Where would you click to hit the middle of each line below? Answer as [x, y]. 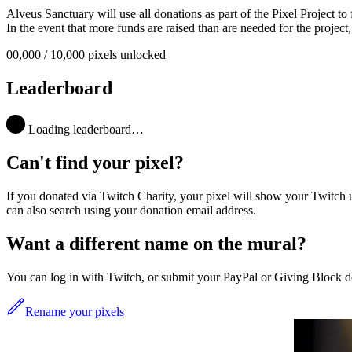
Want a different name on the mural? [156, 243]
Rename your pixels [75, 311]
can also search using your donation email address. [131, 211]
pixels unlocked [125, 55]
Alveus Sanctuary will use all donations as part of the [137, 14]
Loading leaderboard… [84, 130]
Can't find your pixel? [95, 163]
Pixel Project [303, 14]
